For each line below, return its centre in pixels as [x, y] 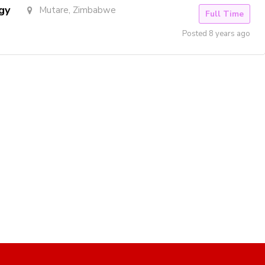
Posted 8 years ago [216, 34]
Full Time [224, 14]
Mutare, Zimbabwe [77, 10]
